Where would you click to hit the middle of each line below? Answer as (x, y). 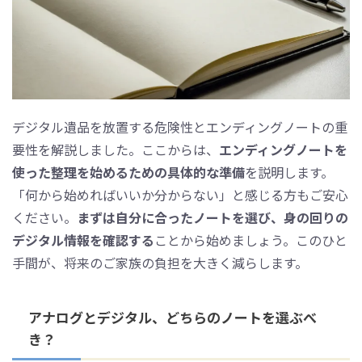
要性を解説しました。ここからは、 (116, 149)
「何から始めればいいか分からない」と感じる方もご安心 (180, 194)
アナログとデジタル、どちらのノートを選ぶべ (173, 317)
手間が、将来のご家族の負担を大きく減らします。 (160, 262)
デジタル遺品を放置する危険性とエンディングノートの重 (180, 126)
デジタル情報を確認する (83, 240)
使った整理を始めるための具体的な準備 (128, 172)
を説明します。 (289, 172)
